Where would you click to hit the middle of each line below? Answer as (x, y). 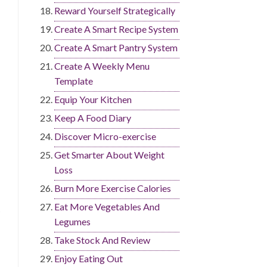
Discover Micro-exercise (105, 136)
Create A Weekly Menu (102, 66)
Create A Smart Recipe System (116, 29)
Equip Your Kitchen (93, 100)
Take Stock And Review (102, 240)
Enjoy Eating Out (89, 259)
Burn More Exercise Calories (113, 188)
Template (74, 81)
